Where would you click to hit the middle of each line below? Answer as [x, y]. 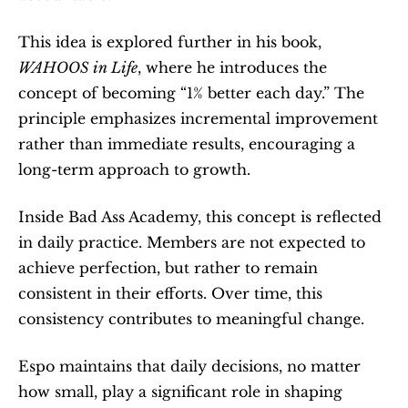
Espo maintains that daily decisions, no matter [189, 366]
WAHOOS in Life [78, 67]
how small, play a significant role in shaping [180, 391]
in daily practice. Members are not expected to [192, 242]
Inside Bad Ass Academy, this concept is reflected [200, 216]
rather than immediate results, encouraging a [187, 143]
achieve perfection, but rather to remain [168, 267]
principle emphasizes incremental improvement [198, 118]
